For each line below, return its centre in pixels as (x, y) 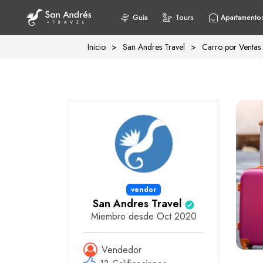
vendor (144, 190)
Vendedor (122, 249)
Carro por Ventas (231, 47)
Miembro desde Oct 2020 (144, 217)
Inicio (97, 47)
